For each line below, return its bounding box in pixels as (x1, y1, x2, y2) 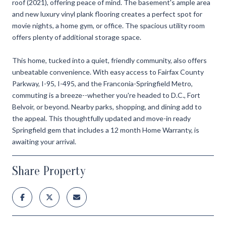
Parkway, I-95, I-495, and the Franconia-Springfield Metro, (12, 79, 193, 88)
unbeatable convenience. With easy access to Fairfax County (12, 67, 204, 76)
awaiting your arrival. (12, 137, 76, 146)
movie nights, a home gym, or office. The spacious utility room (12, 21, 205, 30)
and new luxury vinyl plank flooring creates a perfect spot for (12, 9, 202, 18)
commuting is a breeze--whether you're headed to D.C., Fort (12, 90, 200, 99)
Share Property (12, 164, 85, 178)
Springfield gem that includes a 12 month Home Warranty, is (12, 125, 199, 134)
